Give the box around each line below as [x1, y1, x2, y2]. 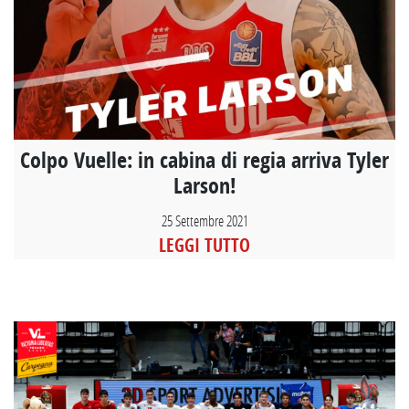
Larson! [173, 170, 236, 200]
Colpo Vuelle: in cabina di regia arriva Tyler [20, 144, 389, 174]
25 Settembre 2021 [161, 210, 248, 230]
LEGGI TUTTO [159, 232, 250, 257]
